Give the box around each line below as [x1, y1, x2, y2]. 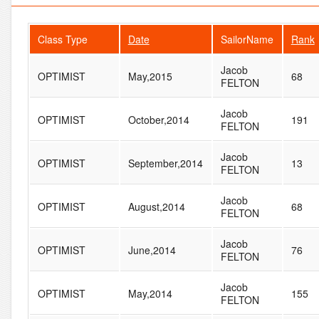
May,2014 [127, 286, 172, 300]
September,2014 [127, 155, 203, 170]
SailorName [220, 31, 273, 46]
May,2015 [127, 68, 172, 83]
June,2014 [127, 242, 176, 257]
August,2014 [127, 199, 185, 214]
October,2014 [127, 112, 189, 127]
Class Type [37, 31, 88, 46]
